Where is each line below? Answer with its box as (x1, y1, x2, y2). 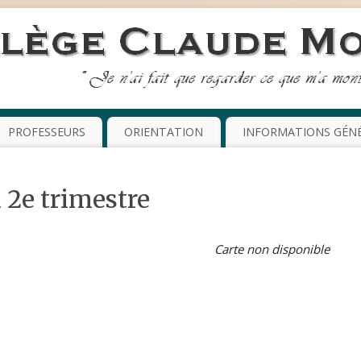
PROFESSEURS (7, 124, 85, 140)
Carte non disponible (214, 241, 330, 258)
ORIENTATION (124, 124, 204, 140)
